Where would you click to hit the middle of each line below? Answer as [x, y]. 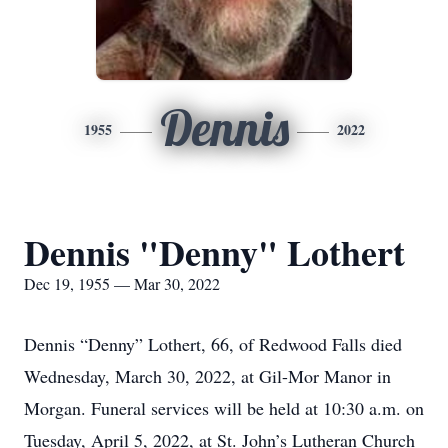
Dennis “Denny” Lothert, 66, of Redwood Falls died [213, 344]
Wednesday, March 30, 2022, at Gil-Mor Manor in [207, 376]
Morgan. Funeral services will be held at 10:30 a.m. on [224, 408]
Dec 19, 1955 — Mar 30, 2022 [122, 283]
